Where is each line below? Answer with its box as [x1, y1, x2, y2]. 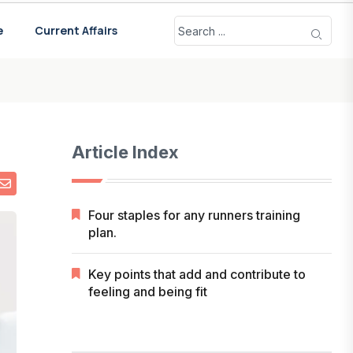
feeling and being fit [88, 284, 208, 299]
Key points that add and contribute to [88, 266, 307, 282]
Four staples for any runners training [88, 207, 301, 223]
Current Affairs [34, 23, 117, 38]
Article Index [72, 142, 180, 162]
